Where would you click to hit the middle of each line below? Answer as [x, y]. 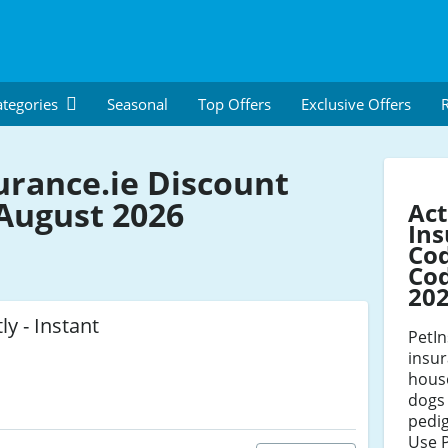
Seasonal [137, 104]
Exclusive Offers [355, 104]
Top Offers [234, 104]
